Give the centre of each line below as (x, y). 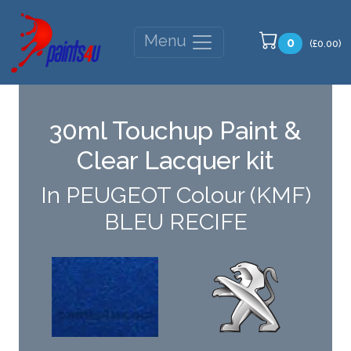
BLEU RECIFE (175, 222)
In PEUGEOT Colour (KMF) (175, 195)
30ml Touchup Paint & (175, 131)
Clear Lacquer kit (175, 161)
